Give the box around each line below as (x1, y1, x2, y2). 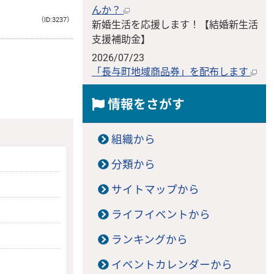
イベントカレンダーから (111, 259, 232, 272)
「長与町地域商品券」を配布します (92, 66, 251, 78)
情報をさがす (104, 97, 185, 113)
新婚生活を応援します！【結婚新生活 (92, 19, 258, 31)
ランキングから (111, 234, 188, 246)
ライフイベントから (111, 209, 210, 221)
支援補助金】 (92, 34, 150, 46)
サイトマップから (111, 183, 199, 196)
